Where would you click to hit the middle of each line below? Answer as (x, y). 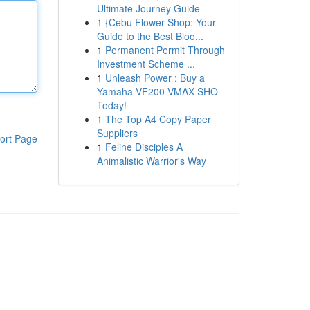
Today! (111, 105)
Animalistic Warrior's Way (151, 161)
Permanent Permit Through (165, 50)
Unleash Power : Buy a (155, 77)
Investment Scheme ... (146, 64)
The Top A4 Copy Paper (158, 119)
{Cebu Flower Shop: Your (160, 22)
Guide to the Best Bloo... (150, 36)
